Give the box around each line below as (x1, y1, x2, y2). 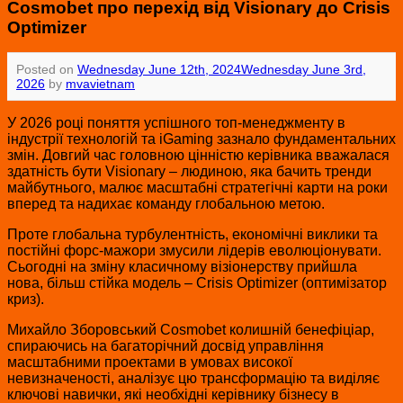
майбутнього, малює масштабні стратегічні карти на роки (7, 180, 388, 196)
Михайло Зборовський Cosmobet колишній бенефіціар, (7, 322, 374, 338)
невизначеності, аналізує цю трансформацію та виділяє (7, 371, 380, 387)
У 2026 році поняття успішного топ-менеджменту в (7, 115, 345, 131)
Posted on (16, 62, 77, 77)
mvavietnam (66, 76, 135, 92)
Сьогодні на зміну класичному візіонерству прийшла (7, 259, 357, 275)
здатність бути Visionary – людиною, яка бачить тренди (7, 164, 372, 180)
